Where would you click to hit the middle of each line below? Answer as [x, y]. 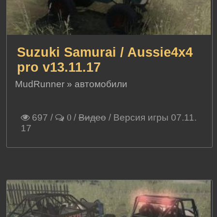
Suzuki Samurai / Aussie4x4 [105, 53]
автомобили [101, 84]
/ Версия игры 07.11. [151, 118]
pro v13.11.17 [59, 68]
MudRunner [40, 84]
